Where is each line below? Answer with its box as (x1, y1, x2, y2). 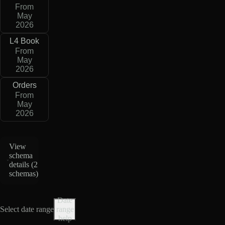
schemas (9, 169, 36, 178)
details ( (9, 160, 34, 169)
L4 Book (10, 37, 39, 46)
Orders (12, 81, 37, 90)
